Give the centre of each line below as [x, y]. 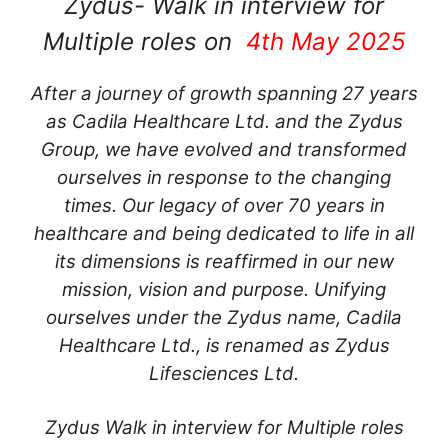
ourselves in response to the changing [224, 177]
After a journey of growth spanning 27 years [224, 93]
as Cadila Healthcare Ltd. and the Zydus [224, 121]
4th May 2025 [325, 41]
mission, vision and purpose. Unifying [224, 289]
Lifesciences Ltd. [224, 373]
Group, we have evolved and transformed [224, 149]
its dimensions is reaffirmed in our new [224, 261]
